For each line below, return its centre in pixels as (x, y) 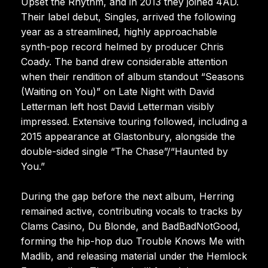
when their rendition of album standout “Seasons (133, 76)
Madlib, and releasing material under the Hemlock (134, 256)
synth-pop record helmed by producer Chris (122, 46)
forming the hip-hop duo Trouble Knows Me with (133, 241)
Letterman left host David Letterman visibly (118, 106)
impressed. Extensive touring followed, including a (134, 121)
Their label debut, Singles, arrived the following (128, 16)
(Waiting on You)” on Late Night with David (118, 91)
